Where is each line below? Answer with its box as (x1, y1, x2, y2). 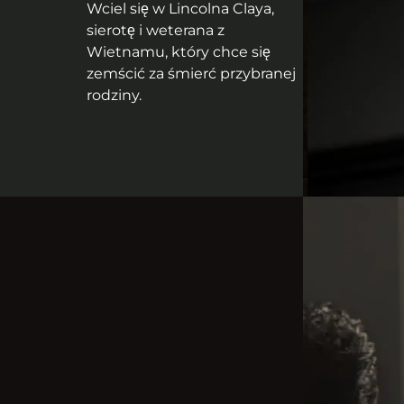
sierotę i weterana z (87, 22, 225, 40)
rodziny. (87, 87, 142, 105)
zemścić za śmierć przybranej (87, 65, 296, 83)
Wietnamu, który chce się (87, 43, 271, 61)
